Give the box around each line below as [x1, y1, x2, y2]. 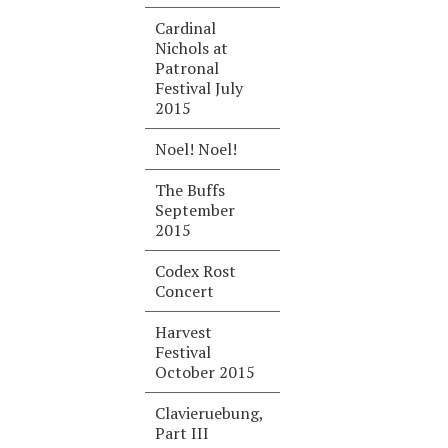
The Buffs [155, 179, 226, 201]
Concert [155, 280, 215, 302]
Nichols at [155, 37, 229, 59]
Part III [155, 422, 210, 444]
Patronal [155, 57, 220, 79]
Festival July [155, 77, 244, 99]
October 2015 [155, 361, 256, 383]
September [155, 199, 236, 221]
